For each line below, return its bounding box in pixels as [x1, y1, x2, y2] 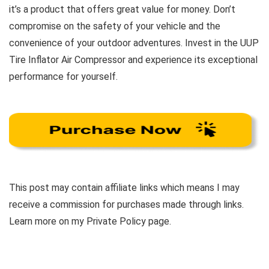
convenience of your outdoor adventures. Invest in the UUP [9, 37, 259, 49]
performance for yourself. [9, 70, 118, 82]
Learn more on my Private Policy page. [9, 215, 171, 227]
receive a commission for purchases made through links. [9, 198, 246, 210]
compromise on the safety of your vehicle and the [9, 20, 220, 32]
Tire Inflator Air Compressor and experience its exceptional [9, 53, 258, 65]
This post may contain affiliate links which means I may [9, 181, 240, 193]
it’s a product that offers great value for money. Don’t [9, 3, 235, 15]
